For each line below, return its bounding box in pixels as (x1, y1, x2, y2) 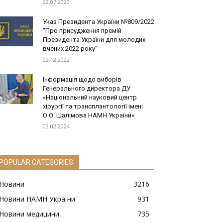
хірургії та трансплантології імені (43, 103, 143, 111)
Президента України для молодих (43, 36, 145, 44)
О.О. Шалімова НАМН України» (43, 111, 134, 119)
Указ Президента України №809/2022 (43, 18, 154, 26)
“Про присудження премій (43, 27, 121, 35)
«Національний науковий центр (43, 94, 137, 102)
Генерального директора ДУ (43, 85, 130, 93)
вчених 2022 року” (43, 45, 98, 53)
